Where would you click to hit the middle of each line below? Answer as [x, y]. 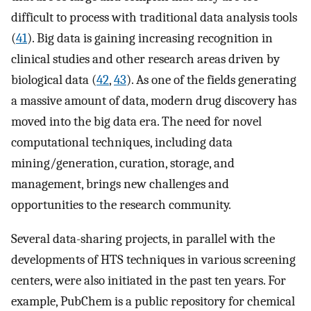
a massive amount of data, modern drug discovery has [154, 101]
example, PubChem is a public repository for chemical [153, 301]
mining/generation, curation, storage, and [123, 163]
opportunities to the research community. [121, 205]
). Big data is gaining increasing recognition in [150, 39]
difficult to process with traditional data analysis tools [154, 18]
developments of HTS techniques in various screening [153, 259]
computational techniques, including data [122, 143]
